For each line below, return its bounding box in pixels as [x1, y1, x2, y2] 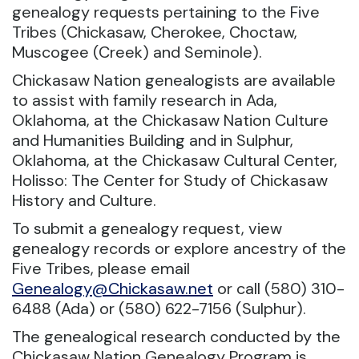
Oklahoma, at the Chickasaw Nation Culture [12, 109, 329, 131]
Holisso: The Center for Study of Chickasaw [12, 169, 328, 191]
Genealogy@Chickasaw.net [12, 277, 213, 299]
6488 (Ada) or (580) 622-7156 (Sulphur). [12, 297, 306, 319]
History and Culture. [12, 189, 156, 211]
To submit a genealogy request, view [12, 217, 282, 239]
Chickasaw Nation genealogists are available [12, 69, 336, 91]
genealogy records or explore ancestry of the [12, 237, 346, 259]
